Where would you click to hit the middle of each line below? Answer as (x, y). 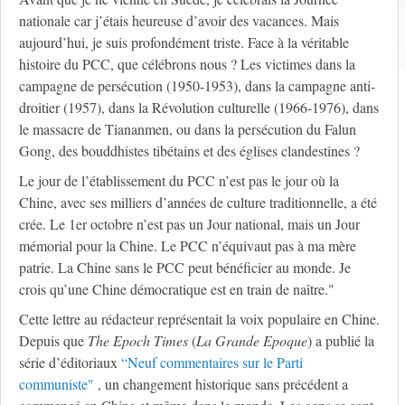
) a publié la (341, 341)
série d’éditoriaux (70, 363)
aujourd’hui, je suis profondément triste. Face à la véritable (184, 42)
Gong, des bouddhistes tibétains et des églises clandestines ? (189, 151)
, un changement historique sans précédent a (221, 384)
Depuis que (53, 341)
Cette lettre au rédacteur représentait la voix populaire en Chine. (199, 319)
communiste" (57, 384)
